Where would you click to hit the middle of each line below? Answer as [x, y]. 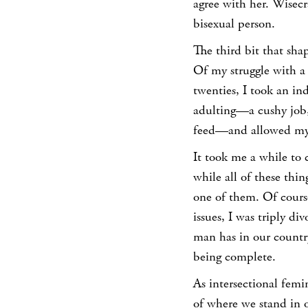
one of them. [228, 197]
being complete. [234, 257]
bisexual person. [234, 24]
